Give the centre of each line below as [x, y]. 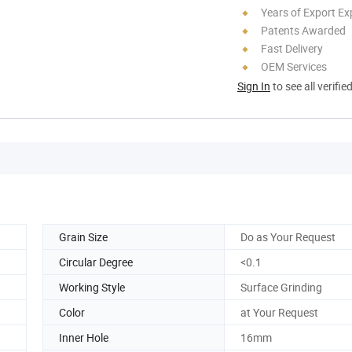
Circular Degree [96, 262]
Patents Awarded [303, 30]
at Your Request [279, 312]
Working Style [92, 287]
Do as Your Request [288, 236]
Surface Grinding [281, 287]
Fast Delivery [292, 48]
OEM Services [294, 66]
